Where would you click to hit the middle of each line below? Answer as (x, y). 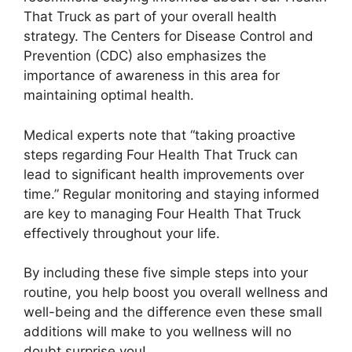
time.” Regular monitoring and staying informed (172, 194)
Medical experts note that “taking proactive (159, 135)
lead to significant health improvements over (164, 174)
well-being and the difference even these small (173, 312)
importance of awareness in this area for (152, 76)
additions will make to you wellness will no (158, 332)
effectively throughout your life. (122, 233)
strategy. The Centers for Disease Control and (169, 37)
